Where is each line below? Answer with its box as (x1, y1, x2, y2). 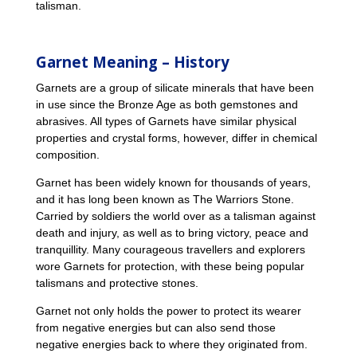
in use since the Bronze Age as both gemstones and (35, 98, 298, 111)
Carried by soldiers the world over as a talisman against (35, 210, 316, 222)
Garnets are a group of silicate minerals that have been (35, 81, 314, 94)
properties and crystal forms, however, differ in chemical (35, 131, 317, 144)
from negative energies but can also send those (35, 321, 276, 334)
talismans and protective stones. (35, 277, 198, 289)
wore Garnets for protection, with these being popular (35, 260, 304, 273)
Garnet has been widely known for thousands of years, (35, 176, 311, 189)
